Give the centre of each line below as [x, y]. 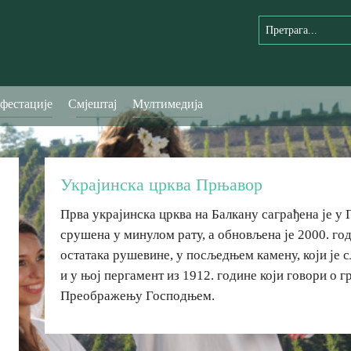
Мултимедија [168, 104]
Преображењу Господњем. [138, 296]
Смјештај [92, 104]
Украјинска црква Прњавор [162, 185]
